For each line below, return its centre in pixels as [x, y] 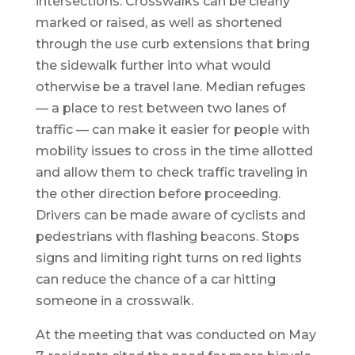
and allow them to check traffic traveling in [171, 173]
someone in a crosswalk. [114, 301]
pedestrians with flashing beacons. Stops [167, 237]
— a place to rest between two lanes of [160, 109]
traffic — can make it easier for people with [172, 130]
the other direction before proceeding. [158, 194]
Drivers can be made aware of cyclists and [170, 216]
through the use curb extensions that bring [172, 44]
